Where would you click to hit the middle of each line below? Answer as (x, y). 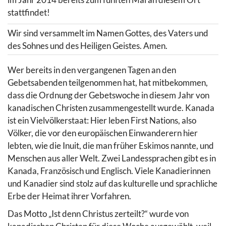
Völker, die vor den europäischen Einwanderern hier (103, 133)
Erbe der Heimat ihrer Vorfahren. (69, 196)
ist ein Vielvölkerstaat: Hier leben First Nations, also (102, 120)
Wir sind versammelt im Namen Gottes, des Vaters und (108, 33)
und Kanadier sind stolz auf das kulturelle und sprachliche (112, 183)
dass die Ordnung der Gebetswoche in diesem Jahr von (108, 95)
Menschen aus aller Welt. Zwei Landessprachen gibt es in (112, 158)
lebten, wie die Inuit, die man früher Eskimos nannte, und (111, 145)
